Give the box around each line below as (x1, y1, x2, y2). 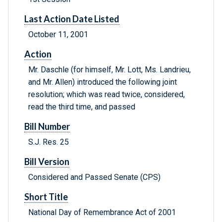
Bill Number (24, 121, 70, 132)
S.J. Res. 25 (28, 137, 69, 147)
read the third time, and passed (28, 102, 135, 112)
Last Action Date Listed (24, 13, 119, 25)
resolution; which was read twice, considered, (28, 90, 185, 100)
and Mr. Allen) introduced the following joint (28, 77, 177, 87)
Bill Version (24, 156, 69, 167)
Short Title (24, 191, 68, 203)
